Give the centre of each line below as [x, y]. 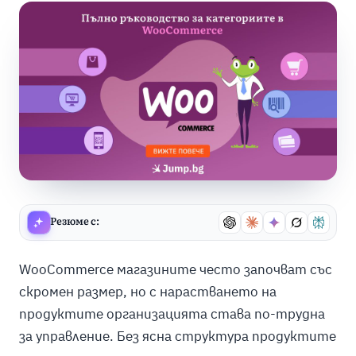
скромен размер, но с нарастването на [147, 291]
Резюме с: [74, 222]
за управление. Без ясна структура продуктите [177, 336]
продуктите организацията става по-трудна [172, 313]
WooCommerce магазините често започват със [175, 269]
